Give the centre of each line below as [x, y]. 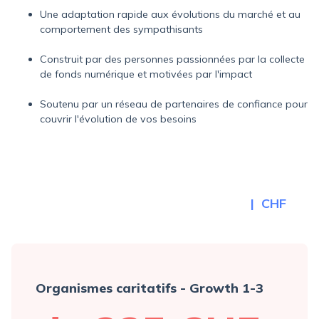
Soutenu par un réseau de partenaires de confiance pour [174, 104]
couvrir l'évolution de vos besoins [118, 119]
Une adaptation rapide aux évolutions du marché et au [170, 14]
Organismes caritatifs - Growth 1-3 [149, 288]
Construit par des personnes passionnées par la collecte [172, 59]
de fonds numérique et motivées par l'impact [146, 74]
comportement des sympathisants [121, 29]
